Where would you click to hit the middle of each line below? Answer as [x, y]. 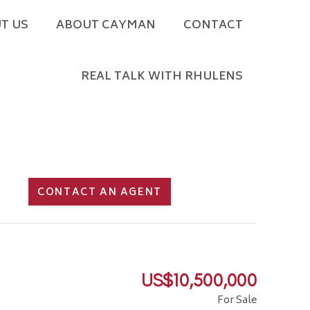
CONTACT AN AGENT [100, 193]
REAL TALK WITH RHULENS [162, 77]
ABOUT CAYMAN [106, 26]
